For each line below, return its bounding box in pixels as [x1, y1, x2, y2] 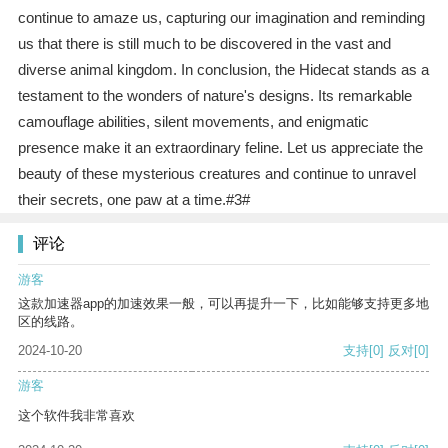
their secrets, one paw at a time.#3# [17, 191, 250, 209]
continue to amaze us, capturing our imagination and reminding [17, 9, 425, 27]
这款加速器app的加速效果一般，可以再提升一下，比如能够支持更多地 [18, 296, 429, 312]
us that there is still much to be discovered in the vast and [17, 35, 391, 53]
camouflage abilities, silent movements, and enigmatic [17, 113, 369, 131]
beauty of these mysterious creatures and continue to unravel [17, 165, 416, 183]
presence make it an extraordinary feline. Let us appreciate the [17, 139, 423, 157]
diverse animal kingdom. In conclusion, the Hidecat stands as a [17, 61, 429, 79]
